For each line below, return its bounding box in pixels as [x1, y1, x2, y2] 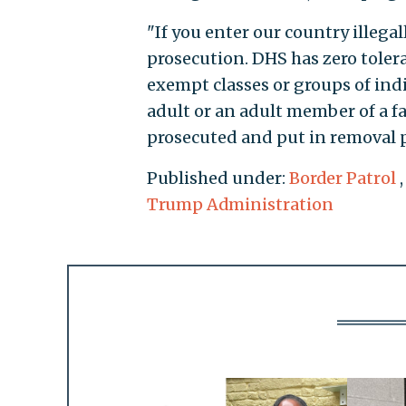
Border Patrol [288, 168, 396, 189]
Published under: [146, 168, 289, 189]
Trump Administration [146, 194, 333, 216]
